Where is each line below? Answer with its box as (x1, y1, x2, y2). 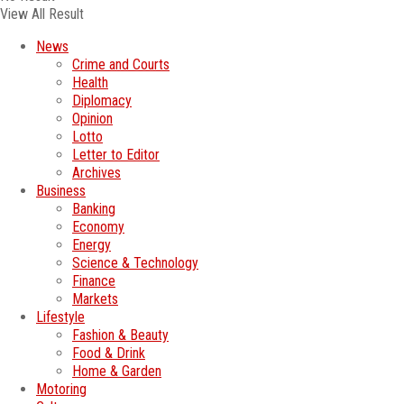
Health (72, 74, 108, 92)
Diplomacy (72, 92, 132, 110)
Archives (72, 164, 121, 182)
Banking (72, 200, 115, 218)
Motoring (36, 381, 87, 399)
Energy (72, 236, 111, 254)
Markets (72, 290, 118, 308)
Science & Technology (72, 254, 198, 272)
